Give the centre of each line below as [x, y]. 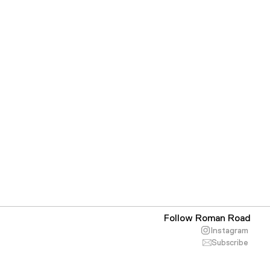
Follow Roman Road [207, 218]
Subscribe [230, 242]
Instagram [230, 230]
